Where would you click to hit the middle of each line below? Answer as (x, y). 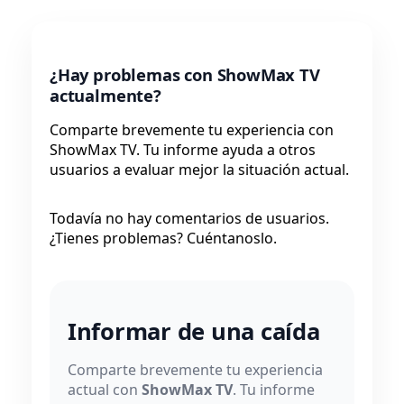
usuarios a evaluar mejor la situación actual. (199, 169)
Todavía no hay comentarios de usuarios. (189, 218)
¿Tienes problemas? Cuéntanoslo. (163, 238)
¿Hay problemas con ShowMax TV (185, 74)
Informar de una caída (194, 332)
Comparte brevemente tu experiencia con (192, 129)
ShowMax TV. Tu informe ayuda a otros (183, 149)
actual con (105, 390)
